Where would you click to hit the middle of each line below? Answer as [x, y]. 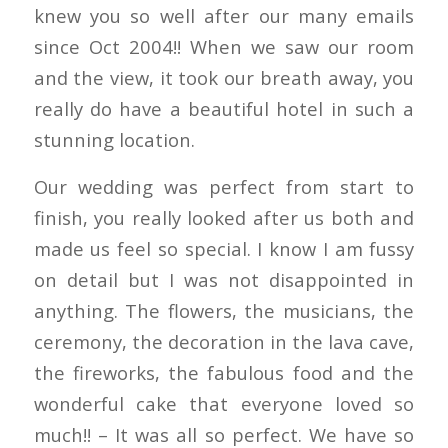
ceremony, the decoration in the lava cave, [224, 341]
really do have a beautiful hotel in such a [224, 109]
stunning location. [114, 140]
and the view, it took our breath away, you [224, 78]
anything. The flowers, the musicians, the [224, 310]
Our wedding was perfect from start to [224, 186]
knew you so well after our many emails [224, 16]
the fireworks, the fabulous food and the [224, 372]
